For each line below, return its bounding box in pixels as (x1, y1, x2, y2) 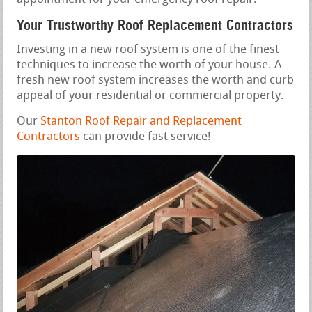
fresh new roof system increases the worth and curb (17, 75, 295, 87)
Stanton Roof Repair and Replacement (40, 116, 242, 128)
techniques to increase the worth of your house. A (17, 59, 282, 72)
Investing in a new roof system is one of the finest (17, 44, 280, 56)
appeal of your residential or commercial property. (17, 90, 285, 102)
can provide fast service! (80, 131, 212, 143)
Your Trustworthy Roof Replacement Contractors (17, 17, 294, 34)
